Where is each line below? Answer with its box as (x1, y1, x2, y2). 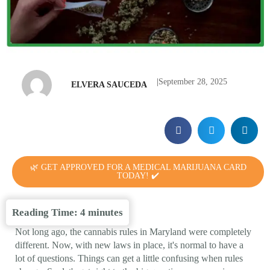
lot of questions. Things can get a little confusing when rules (15, 253, 243, 263)
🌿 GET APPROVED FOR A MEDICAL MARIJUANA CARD (30, 162, 246, 172)
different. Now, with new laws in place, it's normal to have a (15, 239, 243, 250)
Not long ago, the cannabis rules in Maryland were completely (15, 226, 251, 237)
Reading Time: (12, 206, 80, 218)
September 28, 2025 (159, 77, 227, 87)
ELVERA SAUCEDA (71, 80, 147, 90)
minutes (88, 206, 123, 218)
